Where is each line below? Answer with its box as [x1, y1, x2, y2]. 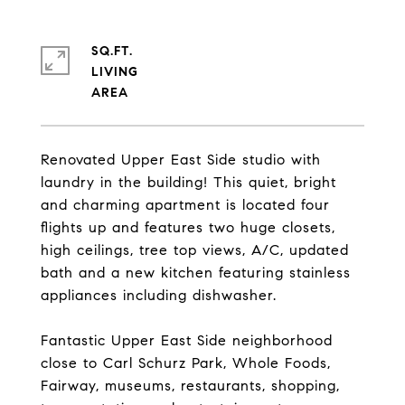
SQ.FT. [91, 43, 133, 59]
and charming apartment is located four [41, 196, 330, 213]
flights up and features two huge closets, [41, 219, 335, 236]
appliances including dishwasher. [41, 287, 277, 304]
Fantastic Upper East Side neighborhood [41, 332, 333, 349]
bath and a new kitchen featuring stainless [41, 264, 351, 281]
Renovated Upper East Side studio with [41, 151, 321, 168]
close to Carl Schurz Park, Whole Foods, [41, 354, 331, 372]
